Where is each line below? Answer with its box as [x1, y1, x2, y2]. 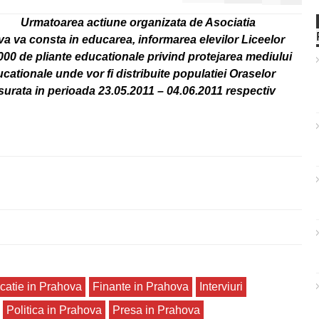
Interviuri [199, 281, 243, 293]
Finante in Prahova [93, 281, 189, 293]
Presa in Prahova [113, 304, 200, 316]
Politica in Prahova [6, 304, 102, 316]
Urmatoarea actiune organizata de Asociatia [21, 16, 256, 28]
